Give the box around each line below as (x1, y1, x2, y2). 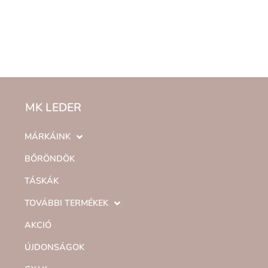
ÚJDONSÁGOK (25, 241, 84, 254)
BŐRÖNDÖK (25, 153, 75, 165)
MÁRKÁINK (25, 130, 71, 143)
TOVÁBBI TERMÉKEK (25, 197, 108, 209)
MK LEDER (25, 100, 81, 116)
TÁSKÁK (25, 175, 59, 187)
